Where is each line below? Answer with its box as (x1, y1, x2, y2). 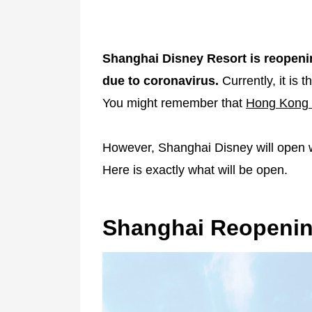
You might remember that (102, 95, 246, 110)
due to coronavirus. (102, 73, 219, 88)
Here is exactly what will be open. (102, 162, 288, 177)
